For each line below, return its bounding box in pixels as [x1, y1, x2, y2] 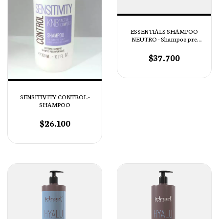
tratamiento [148, 43, 181, 51]
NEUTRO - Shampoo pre [131, 35, 197, 44]
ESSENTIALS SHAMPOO [131, 27, 198, 36]
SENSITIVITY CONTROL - [20, 92, 90, 101]
